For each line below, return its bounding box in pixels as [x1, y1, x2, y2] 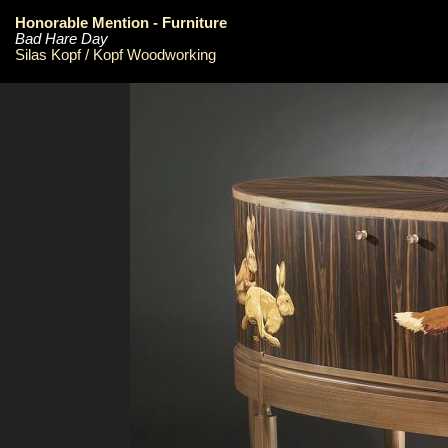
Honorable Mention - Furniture [15, 14, 227, 31]
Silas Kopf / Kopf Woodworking [15, 46, 216, 63]
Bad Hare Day [15, 30, 108, 47]
